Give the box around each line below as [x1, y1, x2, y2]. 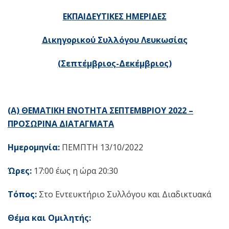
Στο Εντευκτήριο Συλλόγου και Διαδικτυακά [37, 189, 211, 200]
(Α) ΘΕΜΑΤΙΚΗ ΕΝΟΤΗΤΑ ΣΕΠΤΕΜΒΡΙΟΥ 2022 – [8, 105, 193, 116]
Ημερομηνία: [8, 142, 60, 153]
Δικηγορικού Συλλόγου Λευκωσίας [41, 34, 188, 45]
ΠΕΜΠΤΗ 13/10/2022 [60, 142, 143, 153]
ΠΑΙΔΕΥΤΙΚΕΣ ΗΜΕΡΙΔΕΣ [72, 11, 167, 22]
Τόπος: [8, 189, 37, 200]
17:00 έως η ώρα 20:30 [32, 165, 118, 176]
